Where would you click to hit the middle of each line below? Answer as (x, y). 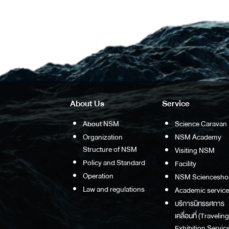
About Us (87, 104)
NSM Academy (198, 137)
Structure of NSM (110, 149)
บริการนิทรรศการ (199, 203)
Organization (102, 137)
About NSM (101, 123)
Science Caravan (201, 123)
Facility (185, 163)
